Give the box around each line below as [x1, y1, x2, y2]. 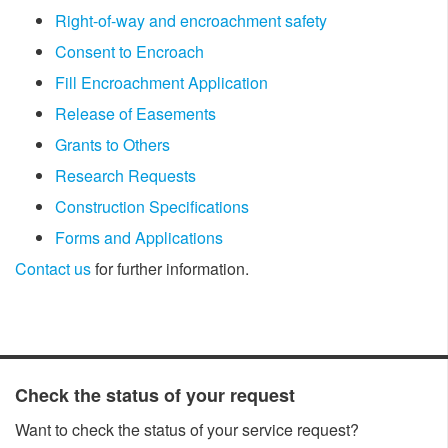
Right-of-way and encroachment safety [55, 8, 327, 32]
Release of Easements [55, 101, 216, 125]
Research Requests [55, 163, 196, 187]
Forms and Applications [55, 225, 223, 249]
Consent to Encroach [55, 39, 204, 63]
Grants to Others [55, 132, 170, 156]
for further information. [91, 256, 249, 280]
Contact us [15, 256, 91, 280]
